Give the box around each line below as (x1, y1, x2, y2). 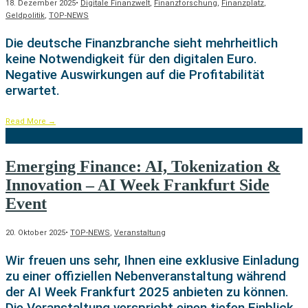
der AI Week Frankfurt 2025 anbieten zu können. (5, 283, 289, 300)
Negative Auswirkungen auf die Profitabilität (5, 67, 265, 83)
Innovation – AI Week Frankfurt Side (5, 175, 269, 194)
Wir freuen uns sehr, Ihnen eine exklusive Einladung (5, 252, 299, 268)
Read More (5, 117, 48, 126)
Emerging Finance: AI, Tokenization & (5, 157, 280, 175)
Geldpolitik (5, 11, 45, 21)
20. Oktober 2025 (5, 228, 65, 237)
